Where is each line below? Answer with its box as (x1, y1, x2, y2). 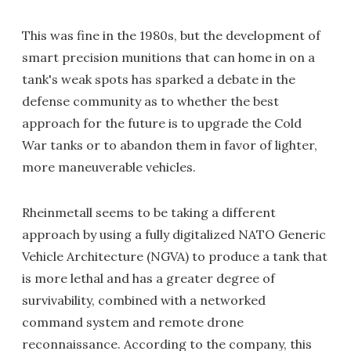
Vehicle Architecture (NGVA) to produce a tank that (22, 248, 327, 264)
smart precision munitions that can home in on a (22, 49, 315, 65)
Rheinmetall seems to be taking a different (22, 204, 276, 220)
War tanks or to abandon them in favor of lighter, (22, 136, 317, 153)
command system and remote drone (22, 313, 244, 330)
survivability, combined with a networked (22, 291, 266, 308)
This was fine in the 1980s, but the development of (22, 27, 320, 43)
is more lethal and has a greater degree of (22, 270, 275, 286)
